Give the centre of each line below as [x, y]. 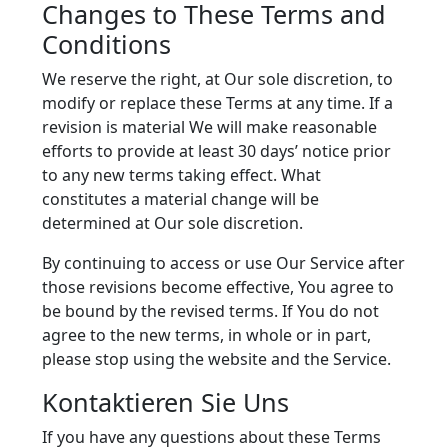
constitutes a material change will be [180, 199]
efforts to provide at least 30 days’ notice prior [216, 151]
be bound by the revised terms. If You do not [210, 311]
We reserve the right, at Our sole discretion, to [217, 79]
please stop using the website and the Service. [216, 359]
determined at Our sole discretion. [172, 223]
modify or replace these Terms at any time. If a [217, 103]
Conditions [106, 44]
